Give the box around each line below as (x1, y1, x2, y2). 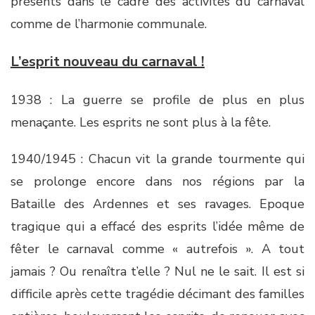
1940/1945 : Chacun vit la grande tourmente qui (11, 150, 304, 167)
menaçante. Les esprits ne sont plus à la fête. (11, 114, 278, 131)
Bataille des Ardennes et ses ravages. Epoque (11, 195, 304, 212)
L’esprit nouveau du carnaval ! (11, 52, 205, 71)
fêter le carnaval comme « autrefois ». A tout (11, 240, 304, 257)
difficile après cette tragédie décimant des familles (11, 285, 304, 302)
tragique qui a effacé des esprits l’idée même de (11, 218, 304, 235)
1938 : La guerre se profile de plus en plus (11, 91, 304, 108)
